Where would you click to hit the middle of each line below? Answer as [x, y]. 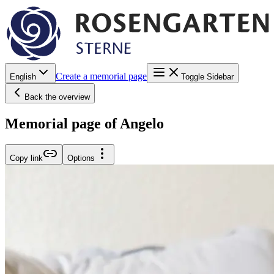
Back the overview [57, 97]
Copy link [26, 158]
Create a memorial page [101, 76]
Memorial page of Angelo [84, 123]
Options [81, 158]
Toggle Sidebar [207, 76]
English [23, 76]
